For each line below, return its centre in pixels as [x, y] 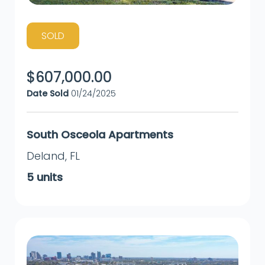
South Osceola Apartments [100, 134]
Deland [46, 156]
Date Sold [48, 93]
